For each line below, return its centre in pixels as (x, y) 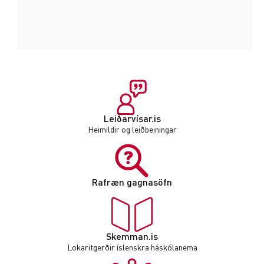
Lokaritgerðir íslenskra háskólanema (132, 247)
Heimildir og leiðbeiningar (132, 129)
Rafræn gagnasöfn (132, 182)
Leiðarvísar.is (132, 118)
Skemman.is (132, 236)
